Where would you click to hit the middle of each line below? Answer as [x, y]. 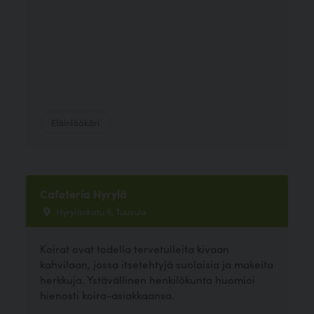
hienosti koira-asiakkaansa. [108, 295]
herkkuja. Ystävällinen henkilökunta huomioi [148, 279]
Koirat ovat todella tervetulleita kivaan [135, 248]
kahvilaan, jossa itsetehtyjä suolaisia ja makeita [157, 264]
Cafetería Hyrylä [84, 193]
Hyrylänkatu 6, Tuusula [101, 211]
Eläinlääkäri [76, 122]
